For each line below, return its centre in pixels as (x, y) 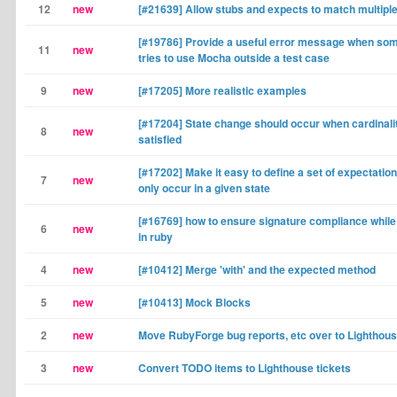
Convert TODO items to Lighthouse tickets (245, 368)
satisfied (160, 139)
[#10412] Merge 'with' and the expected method (257, 269)
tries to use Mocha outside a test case (234, 58)
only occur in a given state (204, 188)
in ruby (156, 237)
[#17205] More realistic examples (222, 90)
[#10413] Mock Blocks (195, 302)
